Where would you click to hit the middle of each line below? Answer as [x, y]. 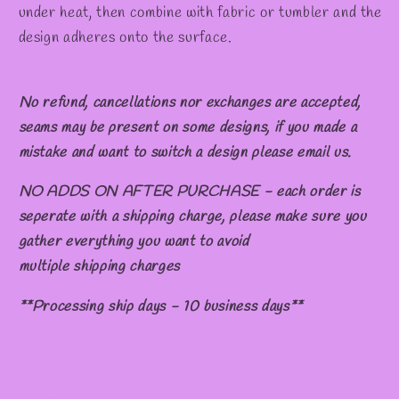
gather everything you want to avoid [134, 243]
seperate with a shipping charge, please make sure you [192, 218]
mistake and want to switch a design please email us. [185, 153]
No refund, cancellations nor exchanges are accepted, [189, 103]
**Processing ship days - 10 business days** [160, 307]
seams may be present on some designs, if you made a [187, 128]
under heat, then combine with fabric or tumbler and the [200, 14]
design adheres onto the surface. [125, 39]
